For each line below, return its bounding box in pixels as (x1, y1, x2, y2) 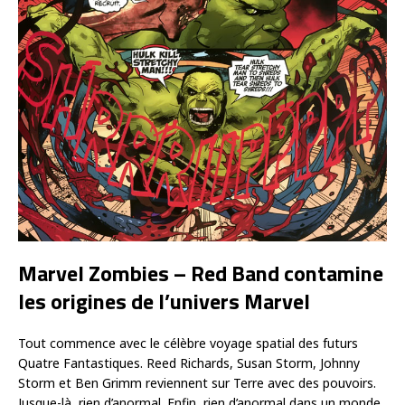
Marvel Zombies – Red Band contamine (18, 257, 383, 290)
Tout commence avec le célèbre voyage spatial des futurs (18, 334, 358, 353)
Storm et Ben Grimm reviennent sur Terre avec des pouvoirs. (18, 374, 376, 392)
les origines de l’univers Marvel (18, 285, 310, 318)
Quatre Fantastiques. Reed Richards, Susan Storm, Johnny (18, 354, 360, 372)
